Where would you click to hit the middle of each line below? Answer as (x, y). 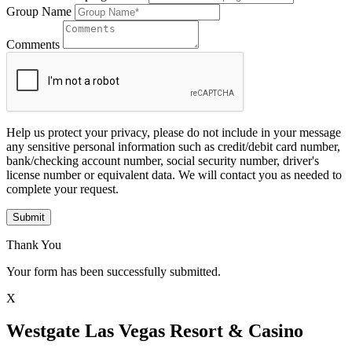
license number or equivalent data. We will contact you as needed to (174, 174)
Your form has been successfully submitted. (114, 271)
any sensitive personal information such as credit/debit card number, (173, 146)
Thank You (34, 244)
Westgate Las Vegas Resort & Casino (155, 331)
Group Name (39, 11)
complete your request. (62, 189)
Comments (33, 44)
